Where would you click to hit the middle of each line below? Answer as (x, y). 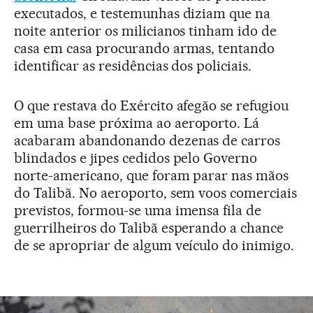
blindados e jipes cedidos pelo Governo (136, 158)
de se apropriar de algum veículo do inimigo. (154, 245)
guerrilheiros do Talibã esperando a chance (149, 227)
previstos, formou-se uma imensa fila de (138, 210)
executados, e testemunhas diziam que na (143, 13)
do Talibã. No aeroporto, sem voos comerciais (156, 192)
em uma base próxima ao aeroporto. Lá (137, 123)
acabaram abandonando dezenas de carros (147, 140)
